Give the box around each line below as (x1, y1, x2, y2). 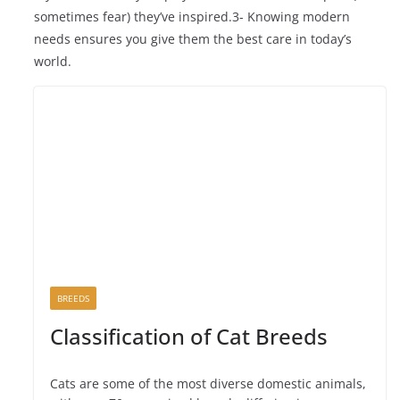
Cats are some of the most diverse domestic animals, (50, 375, 367, 393)
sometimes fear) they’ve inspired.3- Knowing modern (34, 7, 351, 25)
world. (34, 52, 72, 70)
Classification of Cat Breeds (50, 321, 329, 352)
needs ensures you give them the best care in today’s (34, 29, 353, 47)
